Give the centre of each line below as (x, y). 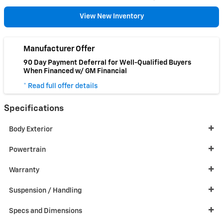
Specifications (34, 108)
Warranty (24, 170)
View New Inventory (111, 17)
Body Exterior (31, 130)
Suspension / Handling (45, 191)
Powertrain (27, 150)
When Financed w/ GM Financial (75, 71)
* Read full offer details (60, 86)
